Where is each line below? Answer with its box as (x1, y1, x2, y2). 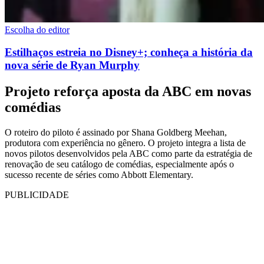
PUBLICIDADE (5, 190, 69, 200)
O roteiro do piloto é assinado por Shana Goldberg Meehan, (5, 127, 227, 138)
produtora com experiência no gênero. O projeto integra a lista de (5, 138, 246, 148)
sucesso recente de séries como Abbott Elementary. (5, 170, 193, 180)
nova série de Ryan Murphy (5, 59, 140, 72)
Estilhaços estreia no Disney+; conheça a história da (5, 46, 253, 59)
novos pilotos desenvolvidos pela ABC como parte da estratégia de (5, 148, 252, 159)
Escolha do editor (5, 24, 70, 35)
